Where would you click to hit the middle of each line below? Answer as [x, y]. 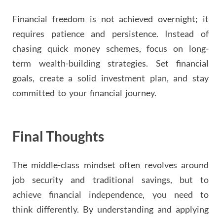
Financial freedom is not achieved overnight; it [110, 18]
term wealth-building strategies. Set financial [110, 63]
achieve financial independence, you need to [110, 195]
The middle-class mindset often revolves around [110, 165]
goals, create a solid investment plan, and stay [110, 78]
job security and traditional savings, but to [110, 180]
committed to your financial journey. [84, 92]
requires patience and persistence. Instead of [110, 33]
